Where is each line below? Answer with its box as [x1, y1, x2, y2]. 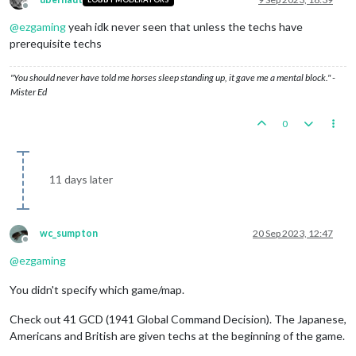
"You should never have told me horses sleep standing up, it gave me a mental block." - [10, 71, 335, 83]
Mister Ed [10, 85, 47, 98]
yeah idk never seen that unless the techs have [66, 19, 303, 33]
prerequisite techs [10, 36, 102, 50]
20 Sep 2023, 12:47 [253, 226, 333, 239]
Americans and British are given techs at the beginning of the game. [10, 328, 345, 342]
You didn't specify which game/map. [10, 282, 184, 296]
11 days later [49, 172, 113, 186]
